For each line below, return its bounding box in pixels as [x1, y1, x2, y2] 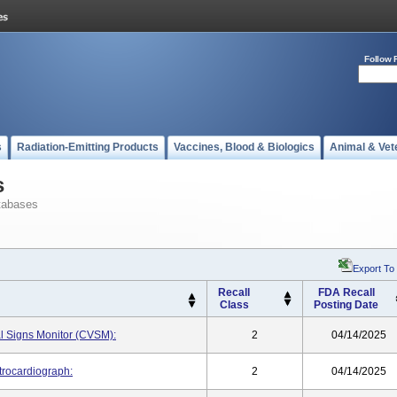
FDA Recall [317, 286, 375, 299]
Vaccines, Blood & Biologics [174, 141, 315, 153]
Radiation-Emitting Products [17, 141, 159, 153]
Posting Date [314, 299, 378, 311]
